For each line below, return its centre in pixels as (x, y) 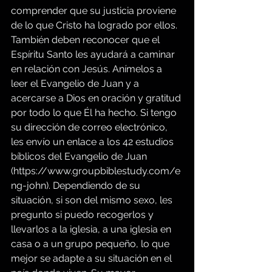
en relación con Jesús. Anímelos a (88, 69)
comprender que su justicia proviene (95, 11)
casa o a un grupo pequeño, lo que (91, 244)
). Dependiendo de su (94, 186)
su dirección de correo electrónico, (90, 127)
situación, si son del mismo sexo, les (93, 200)
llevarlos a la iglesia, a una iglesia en (92, 229)
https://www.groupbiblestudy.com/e (97, 171)
